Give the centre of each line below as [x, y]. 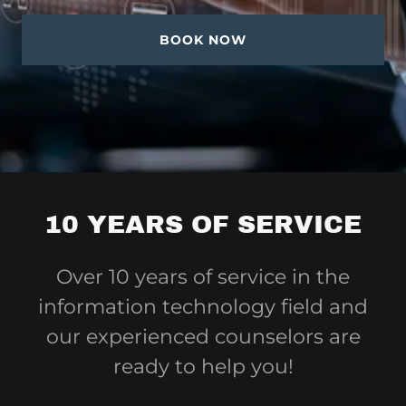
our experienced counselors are [203, 337]
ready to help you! [203, 367]
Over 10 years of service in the [203, 277]
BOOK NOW [203, 40]
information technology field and [203, 307]
